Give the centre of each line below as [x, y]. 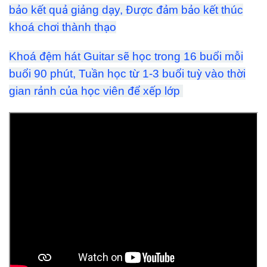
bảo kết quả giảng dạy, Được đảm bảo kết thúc [126, 10]
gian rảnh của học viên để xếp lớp [96, 91]
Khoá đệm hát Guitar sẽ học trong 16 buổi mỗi [126, 57]
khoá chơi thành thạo [63, 27]
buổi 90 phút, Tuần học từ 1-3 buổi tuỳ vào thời [127, 74]
